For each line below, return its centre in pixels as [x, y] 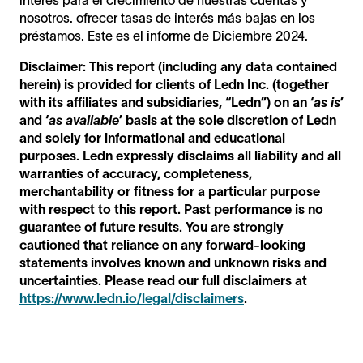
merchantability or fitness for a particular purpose [170, 191]
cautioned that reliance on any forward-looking [162, 244]
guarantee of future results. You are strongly [152, 226]
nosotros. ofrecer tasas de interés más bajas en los [167, 17]
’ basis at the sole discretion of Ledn [228, 120]
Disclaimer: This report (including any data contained [178, 66]
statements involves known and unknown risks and [173, 262]
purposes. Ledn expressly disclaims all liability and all [180, 155]
